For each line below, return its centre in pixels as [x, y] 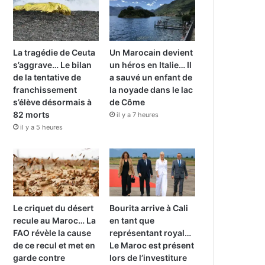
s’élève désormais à [53, 102]
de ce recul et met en [54, 245]
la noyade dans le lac [151, 89]
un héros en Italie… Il [151, 64]
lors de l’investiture [148, 258]
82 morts [32, 114]
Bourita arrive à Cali [149, 208]
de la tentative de [47, 77]
